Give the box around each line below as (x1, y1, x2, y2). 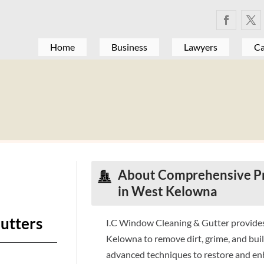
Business (111, 41, 147, 52)
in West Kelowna (118, 183, 218, 199)
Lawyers (183, 41, 217, 52)
